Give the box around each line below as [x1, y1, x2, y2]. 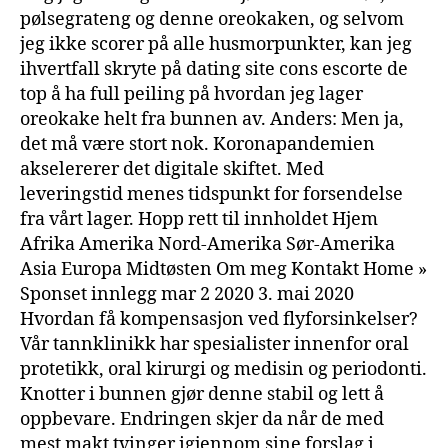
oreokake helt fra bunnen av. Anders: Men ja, [20, 107, 404, 131]
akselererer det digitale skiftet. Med [20, 157, 324, 181]
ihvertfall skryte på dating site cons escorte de [20, 57, 408, 81]
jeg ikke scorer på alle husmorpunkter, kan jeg [20, 32, 412, 56]
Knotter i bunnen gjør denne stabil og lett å [20, 382, 384, 406]
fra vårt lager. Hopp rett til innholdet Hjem [20, 207, 378, 231]
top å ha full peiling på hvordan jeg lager [20, 82, 363, 106]
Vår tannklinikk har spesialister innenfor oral [20, 332, 409, 356]
